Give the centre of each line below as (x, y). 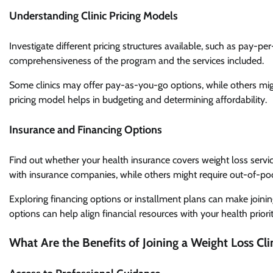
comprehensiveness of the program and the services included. (136, 60)
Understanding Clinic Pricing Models (94, 16)
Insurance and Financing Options (86, 129)
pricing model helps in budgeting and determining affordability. (138, 99)
